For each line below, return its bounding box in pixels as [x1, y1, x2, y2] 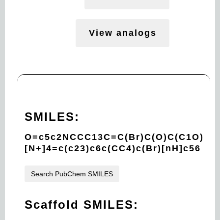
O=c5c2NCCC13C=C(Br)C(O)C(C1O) [25, 132, 204, 142]
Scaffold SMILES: [25, 198, 138, 211]
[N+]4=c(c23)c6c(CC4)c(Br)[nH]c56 [25, 143, 201, 153]
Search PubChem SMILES [31, 170, 113, 178]
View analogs [88, 28, 157, 38]
